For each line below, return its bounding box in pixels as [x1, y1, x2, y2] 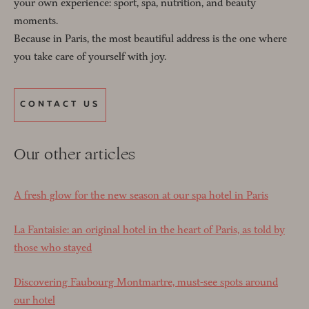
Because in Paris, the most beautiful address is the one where [14, 32, 287, 46]
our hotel [14, 293, 55, 307]
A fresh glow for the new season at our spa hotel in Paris [14, 188, 268, 202]
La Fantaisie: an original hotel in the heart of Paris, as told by [14, 223, 285, 237]
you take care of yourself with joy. [14, 50, 166, 63]
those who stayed [14, 241, 92, 255]
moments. [14, 14, 58, 28]
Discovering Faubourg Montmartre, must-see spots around [14, 275, 278, 289]
